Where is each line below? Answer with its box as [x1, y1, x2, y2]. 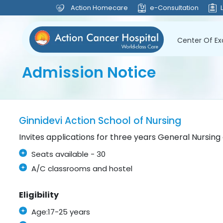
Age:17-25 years [31, 207, 91, 218]
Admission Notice [22, 62, 156, 84]
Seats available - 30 [31, 149, 106, 160]
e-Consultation [150, 3, 199, 12]
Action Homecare [71, 3, 128, 12]
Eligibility [19, 189, 59, 201]
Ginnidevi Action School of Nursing [19, 114, 182, 128]
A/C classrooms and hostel [31, 163, 133, 174]
